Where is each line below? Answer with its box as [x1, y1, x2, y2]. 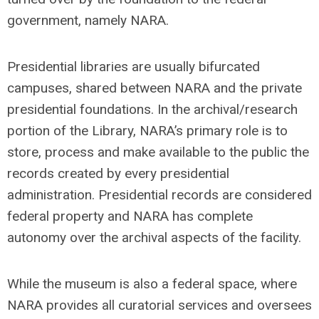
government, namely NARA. [7, 12, 169, 28]
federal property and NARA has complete [7, 208, 253, 224]
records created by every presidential [7, 165, 229, 182]
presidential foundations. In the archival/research [7, 101, 298, 117]
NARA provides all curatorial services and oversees [7, 297, 312, 313]
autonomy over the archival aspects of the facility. [7, 229, 301, 246]
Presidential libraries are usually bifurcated [7, 58, 260, 75]
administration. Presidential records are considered [7, 187, 312, 203]
